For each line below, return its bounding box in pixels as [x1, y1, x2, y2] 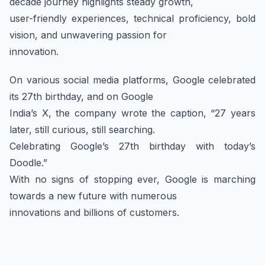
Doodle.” [9, 157, 47, 169]
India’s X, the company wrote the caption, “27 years [9, 107, 256, 119]
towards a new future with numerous [9, 190, 177, 202]
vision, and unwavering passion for [9, 29, 167, 41]
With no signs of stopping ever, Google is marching [9, 173, 256, 185]
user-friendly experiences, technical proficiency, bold [9, 12, 256, 24]
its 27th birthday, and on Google [9, 91, 153, 102]
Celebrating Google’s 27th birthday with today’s [9, 140, 256, 152]
